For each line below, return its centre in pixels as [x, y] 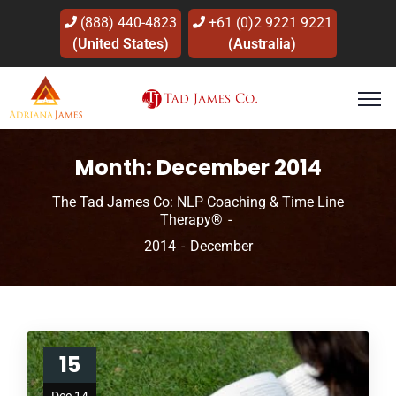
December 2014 [239, 168]
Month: [115, 168]
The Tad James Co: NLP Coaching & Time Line [198, 202]
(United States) [120, 44]
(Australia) [262, 44]
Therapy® [191, 220]
